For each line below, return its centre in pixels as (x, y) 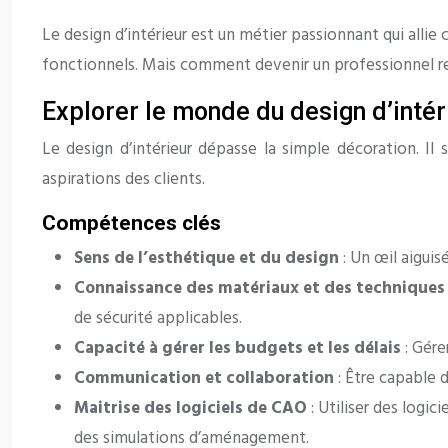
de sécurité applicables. (158, 319)
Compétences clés (131, 223)
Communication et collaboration (206, 379)
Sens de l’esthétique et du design (208, 259)
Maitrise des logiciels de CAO (192, 409)
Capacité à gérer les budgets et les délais (239, 349)
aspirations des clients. (123, 180)
